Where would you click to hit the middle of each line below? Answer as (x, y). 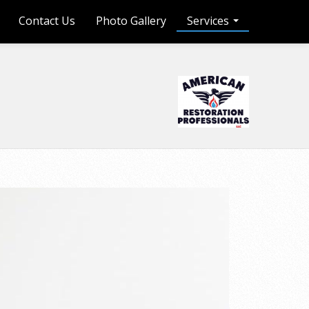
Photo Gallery (131, 21)
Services (209, 21)
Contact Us (47, 21)
